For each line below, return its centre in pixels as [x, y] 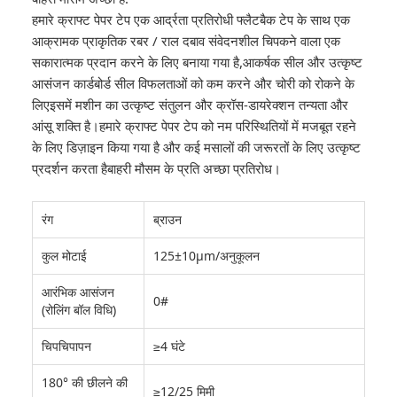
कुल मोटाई [64, 256]
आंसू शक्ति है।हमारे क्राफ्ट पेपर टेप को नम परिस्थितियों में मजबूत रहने [194, 126]
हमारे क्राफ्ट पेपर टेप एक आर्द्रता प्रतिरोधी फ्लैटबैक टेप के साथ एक [191, 19]
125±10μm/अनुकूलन [206, 256]
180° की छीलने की [85, 382]
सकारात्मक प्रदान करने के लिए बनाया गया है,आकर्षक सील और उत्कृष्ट [197, 62]
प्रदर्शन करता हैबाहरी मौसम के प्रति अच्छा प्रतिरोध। [156, 168]
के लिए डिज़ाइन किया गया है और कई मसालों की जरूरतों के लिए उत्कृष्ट [196, 147]
